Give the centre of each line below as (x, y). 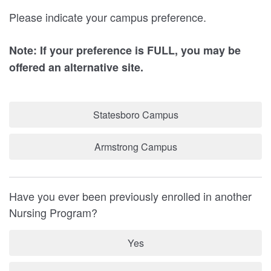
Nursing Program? (56, 212)
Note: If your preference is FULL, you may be (125, 50)
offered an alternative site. (76, 67)
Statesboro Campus (135, 115)
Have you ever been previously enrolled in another (130, 196)
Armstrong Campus (135, 147)
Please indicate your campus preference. (108, 17)
